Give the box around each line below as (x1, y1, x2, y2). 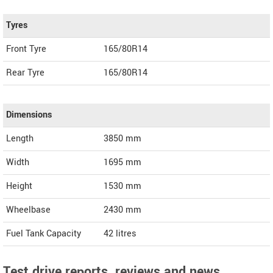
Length (6, 132, 34, 146)
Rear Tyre (6, 66, 44, 80)
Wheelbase (6, 204, 51, 217)
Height (6, 180, 32, 193)
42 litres (104, 227, 136, 241)
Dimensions (6, 108, 52, 122)
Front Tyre (6, 43, 46, 56)
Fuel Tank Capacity (6, 227, 81, 241)
